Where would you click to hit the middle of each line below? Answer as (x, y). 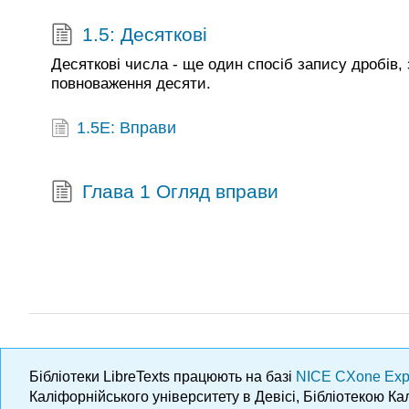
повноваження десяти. (131, 84)
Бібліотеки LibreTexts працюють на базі (163, 377)
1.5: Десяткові (144, 34)
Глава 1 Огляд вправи (180, 192)
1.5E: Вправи (127, 128)
